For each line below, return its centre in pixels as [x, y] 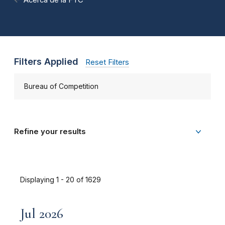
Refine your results [50, 131]
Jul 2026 [42, 213]
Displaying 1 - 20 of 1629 [61, 179]
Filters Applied [46, 61]
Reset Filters [107, 62]
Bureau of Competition [61, 86]
